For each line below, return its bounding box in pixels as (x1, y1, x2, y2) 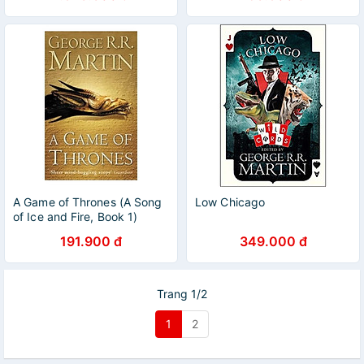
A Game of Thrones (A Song (13, 195, 162, 209)
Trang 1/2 (157, 287, 207, 301)
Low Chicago (195, 195, 266, 209)
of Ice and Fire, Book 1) (13, 210, 138, 223)
